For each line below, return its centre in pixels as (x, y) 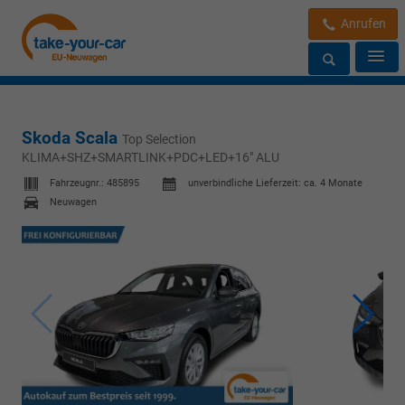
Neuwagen (73, 202)
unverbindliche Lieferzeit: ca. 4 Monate (275, 184)
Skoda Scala (72, 137)
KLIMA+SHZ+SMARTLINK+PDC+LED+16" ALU (151, 157)
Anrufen (362, 24)
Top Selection (159, 139)
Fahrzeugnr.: (78, 184)
